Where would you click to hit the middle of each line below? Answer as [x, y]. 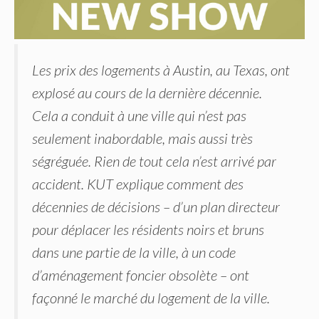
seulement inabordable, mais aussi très [142, 138]
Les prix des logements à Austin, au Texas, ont [161, 69]
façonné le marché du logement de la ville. [151, 297]
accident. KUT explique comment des [138, 183]
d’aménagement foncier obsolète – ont [141, 274]
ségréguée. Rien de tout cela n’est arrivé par [154, 161]
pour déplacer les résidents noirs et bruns [148, 229]
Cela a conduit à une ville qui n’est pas [139, 115]
